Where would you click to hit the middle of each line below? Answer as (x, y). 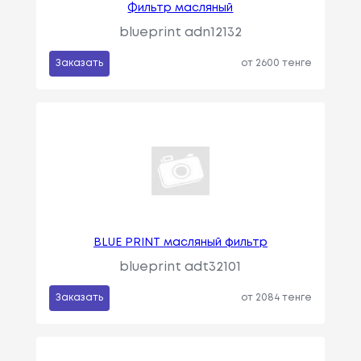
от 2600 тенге (277, 64)
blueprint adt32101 (180, 268)
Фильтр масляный (180, 8)
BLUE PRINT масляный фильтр (180, 243)
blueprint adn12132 (180, 33)
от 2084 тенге (277, 298)
